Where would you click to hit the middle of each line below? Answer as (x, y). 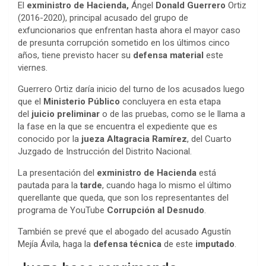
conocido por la (50, 139)
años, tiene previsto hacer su (75, 56)
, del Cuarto (209, 139)
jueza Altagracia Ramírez (134, 139)
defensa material (168, 56)
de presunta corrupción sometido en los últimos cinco (124, 43)
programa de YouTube (62, 210)
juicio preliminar (66, 114)
